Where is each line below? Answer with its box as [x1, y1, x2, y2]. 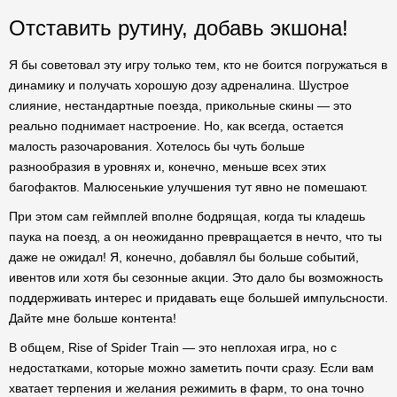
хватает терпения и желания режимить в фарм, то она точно [9, 381, 364, 395]
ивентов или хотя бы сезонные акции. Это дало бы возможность [9, 270, 383, 284]
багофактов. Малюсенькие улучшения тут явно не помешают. [9, 180, 368, 194]
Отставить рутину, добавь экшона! [9, 16, 348, 40]
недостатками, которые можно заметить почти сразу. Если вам [9, 361, 374, 375]
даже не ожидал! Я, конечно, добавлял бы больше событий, [9, 250, 359, 264]
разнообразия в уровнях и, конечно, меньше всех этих [9, 160, 326, 174]
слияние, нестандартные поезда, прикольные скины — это [9, 98, 352, 113]
